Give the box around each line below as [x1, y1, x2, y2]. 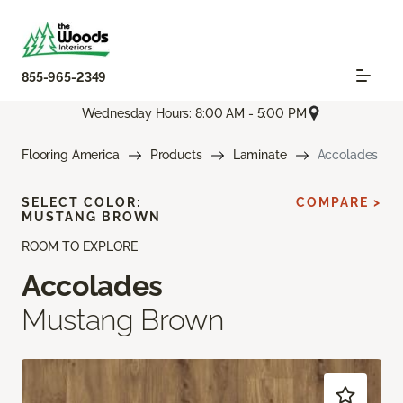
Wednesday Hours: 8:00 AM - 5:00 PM [82, 105, 307, 121]
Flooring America [22, 148, 120, 163]
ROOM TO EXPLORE [22, 239, 138, 255]
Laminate [232, 148, 287, 163]
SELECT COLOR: [22, 195, 141, 210]
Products [149, 148, 202, 163]
